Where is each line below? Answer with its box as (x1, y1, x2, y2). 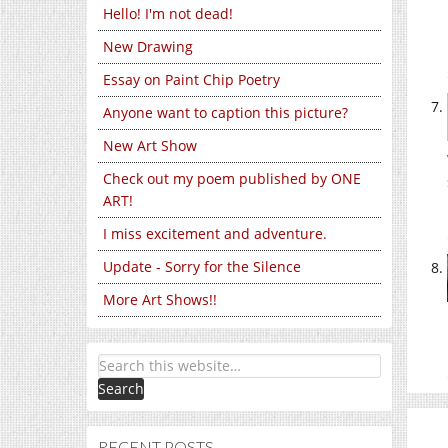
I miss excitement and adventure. (103, 224, 327, 243)
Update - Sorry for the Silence (103, 257, 301, 276)
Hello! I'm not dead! (103, 4, 233, 23)
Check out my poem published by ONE (103, 169, 361, 188)
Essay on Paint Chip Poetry (103, 70, 280, 89)
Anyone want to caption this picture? (103, 103, 348, 122)
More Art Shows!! (103, 290, 217, 309)
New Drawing (103, 37, 193, 56)
